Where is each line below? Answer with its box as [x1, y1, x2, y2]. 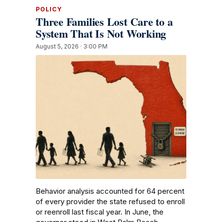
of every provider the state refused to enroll [36, 197, 185, 207]
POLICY [36, 5, 62, 13]
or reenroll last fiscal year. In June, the [36, 207, 164, 217]
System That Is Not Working [36, 25, 166, 42]
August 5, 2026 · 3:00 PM [36, 43, 108, 51]
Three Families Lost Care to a [36, 13, 173, 30]
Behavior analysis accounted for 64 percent [36, 186, 184, 196]
